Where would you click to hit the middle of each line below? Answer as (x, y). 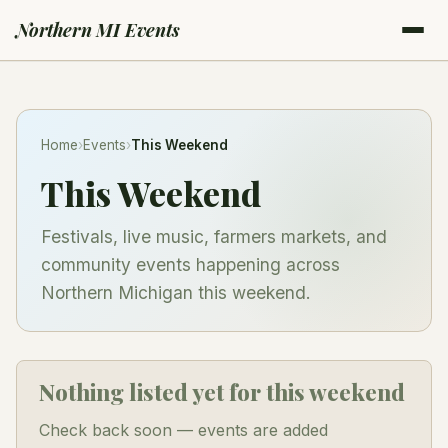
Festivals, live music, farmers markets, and (214, 236)
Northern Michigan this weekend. (176, 292)
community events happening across (190, 264)
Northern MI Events (98, 29)
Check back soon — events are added (183, 430)
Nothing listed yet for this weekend (222, 392)
